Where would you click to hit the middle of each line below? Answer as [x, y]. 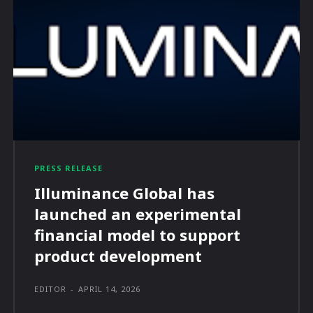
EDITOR [51, 289]
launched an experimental [138, 214]
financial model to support [138, 235]
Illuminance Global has [125, 193]
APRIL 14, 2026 [110, 289]
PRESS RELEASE [69, 168]
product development [118, 256]
